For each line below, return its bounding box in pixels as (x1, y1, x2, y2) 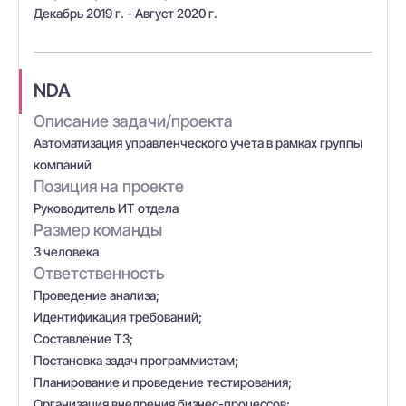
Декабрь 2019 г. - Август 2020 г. (34, 5, 217, 21)
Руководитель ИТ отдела (34, 200, 179, 216)
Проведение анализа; (34, 287, 159, 303)
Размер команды (34, 220, 162, 239)
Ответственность (34, 264, 164, 283)
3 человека (34, 244, 99, 259)
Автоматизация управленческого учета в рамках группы (34, 135, 362, 150)
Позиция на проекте (34, 177, 184, 196)
